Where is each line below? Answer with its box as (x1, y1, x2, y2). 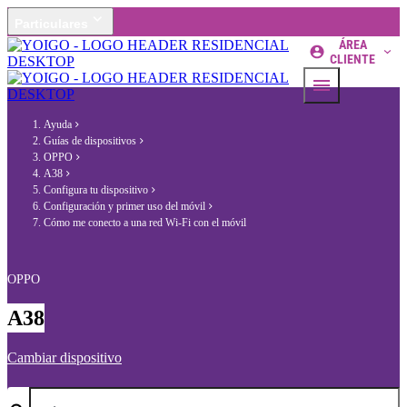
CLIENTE (330, 52, 376, 66)
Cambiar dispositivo (7, 350, 122, 366)
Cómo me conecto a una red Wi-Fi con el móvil (44, 216, 246, 229)
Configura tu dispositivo (44, 184, 148, 196)
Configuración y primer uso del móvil (44, 200, 205, 213)
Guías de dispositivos (44, 134, 136, 147)
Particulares (15, 16, 88, 31)
